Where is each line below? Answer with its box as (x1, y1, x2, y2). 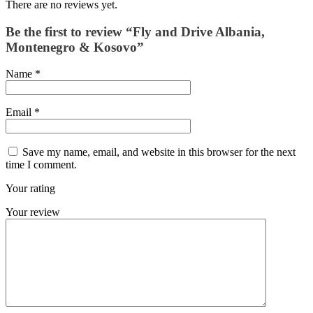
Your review (6, 206, 60, 219)
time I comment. (6, 159, 77, 171)
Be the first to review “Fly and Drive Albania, (6, 24, 265, 39)
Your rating (6, 182, 55, 195)
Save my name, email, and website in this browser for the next (22, 146, 296, 159)
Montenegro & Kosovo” (6, 39, 144, 54)
